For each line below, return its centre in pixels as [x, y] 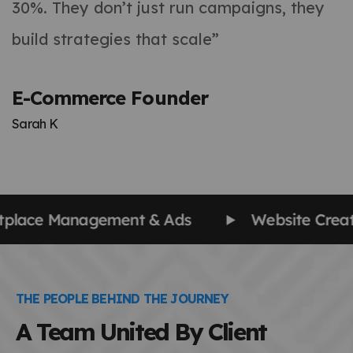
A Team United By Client [141, 332]
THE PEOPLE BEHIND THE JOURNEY [122, 299]
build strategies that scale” [115, 39]
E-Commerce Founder [110, 98]
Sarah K [35, 124]
